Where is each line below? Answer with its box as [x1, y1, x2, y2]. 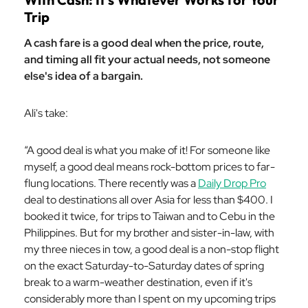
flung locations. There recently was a [24, 176, 198, 190]
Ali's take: [24, 106, 68, 120]
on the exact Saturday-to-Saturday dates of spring [24, 258, 264, 273]
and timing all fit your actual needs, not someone [24, 52, 270, 67]
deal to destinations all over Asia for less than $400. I [24, 192, 273, 207]
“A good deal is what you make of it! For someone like [24, 143, 270, 157]
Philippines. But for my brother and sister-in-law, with [24, 225, 274, 240]
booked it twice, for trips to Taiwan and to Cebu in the [24, 209, 275, 223]
